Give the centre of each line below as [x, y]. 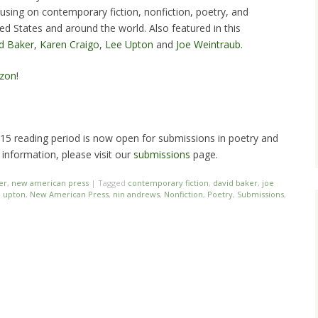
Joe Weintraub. [211, 44]
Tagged [113, 182]
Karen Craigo [70, 44]
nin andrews [136, 194]
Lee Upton [129, 44]
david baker [235, 182]
